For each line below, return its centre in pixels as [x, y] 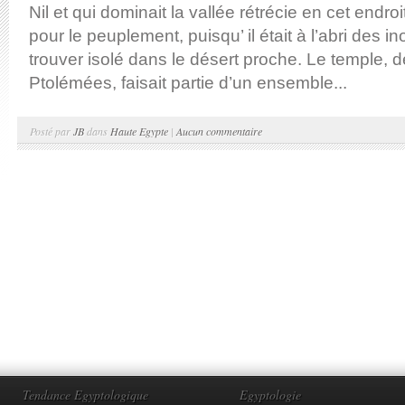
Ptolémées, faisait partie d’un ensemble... [188, 83]
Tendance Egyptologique [85, 395]
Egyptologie [270, 395]
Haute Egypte [139, 131]
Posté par [52, 131]
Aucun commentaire [219, 131]
